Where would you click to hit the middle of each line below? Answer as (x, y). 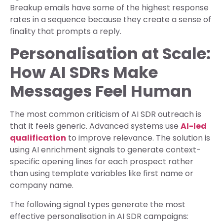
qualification (38, 138)
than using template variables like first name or (102, 174)
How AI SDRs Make (84, 73)
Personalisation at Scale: (110, 54)
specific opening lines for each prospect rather (102, 162)
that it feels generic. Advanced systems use (95, 126)
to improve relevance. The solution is (138, 138)
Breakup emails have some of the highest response (109, 7)
